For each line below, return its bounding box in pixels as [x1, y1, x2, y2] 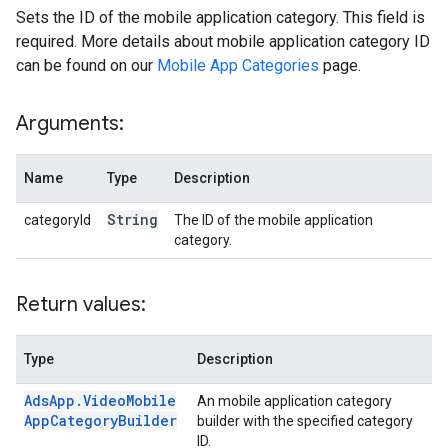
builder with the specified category [197, 413, 413, 429]
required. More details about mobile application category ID [16, 32, 430, 51]
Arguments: [16, 111, 124, 136]
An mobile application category [197, 393, 392, 409]
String [107, 210, 158, 229]
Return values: [16, 292, 146, 317]
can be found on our [16, 56, 157, 75]
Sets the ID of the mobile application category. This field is [16, 8, 425, 27]
